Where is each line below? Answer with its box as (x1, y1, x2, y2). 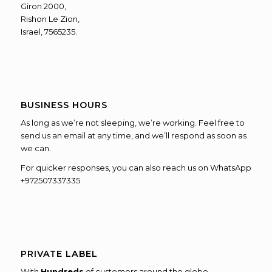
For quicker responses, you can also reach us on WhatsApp (20, 163, 251, 173)
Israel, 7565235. (20, 26, 77, 36)
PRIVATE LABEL (20, 248, 98, 260)
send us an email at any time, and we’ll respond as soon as (20, 131, 246, 141)
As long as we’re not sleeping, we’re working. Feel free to (20, 118, 245, 128)
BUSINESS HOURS (20, 99, 107, 110)
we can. (20, 143, 51, 154)
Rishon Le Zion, (20, 13, 80, 24)
